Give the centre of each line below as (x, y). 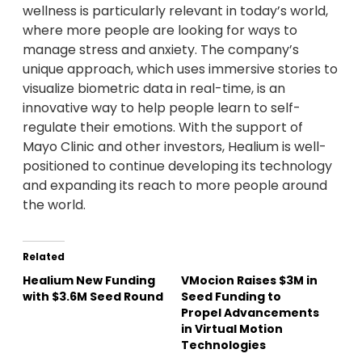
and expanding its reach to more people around (175, 185)
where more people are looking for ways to (160, 30)
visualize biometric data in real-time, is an (154, 88)
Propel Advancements (250, 312)
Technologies (223, 345)
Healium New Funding (89, 280)
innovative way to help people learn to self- (162, 107)
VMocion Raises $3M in (249, 280)
